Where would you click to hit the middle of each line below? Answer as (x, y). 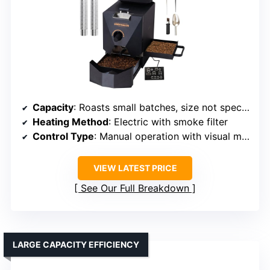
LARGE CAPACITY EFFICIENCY (76, 245)
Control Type (63, 137)
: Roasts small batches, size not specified (158, 108)
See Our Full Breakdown (135, 188)
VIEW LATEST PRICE (135, 168)
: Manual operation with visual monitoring (168, 137)
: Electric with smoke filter (168, 122)
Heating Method (71, 122)
